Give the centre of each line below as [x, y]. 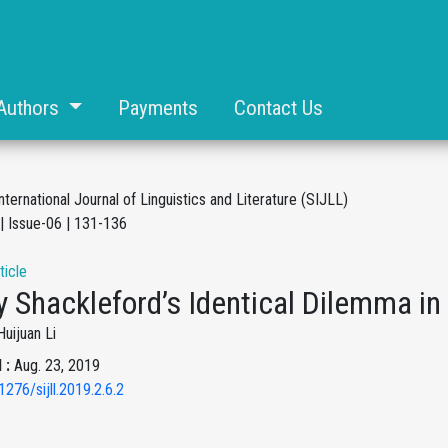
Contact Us [278, 108]
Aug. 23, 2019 [57, 365]
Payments [157, 108]
